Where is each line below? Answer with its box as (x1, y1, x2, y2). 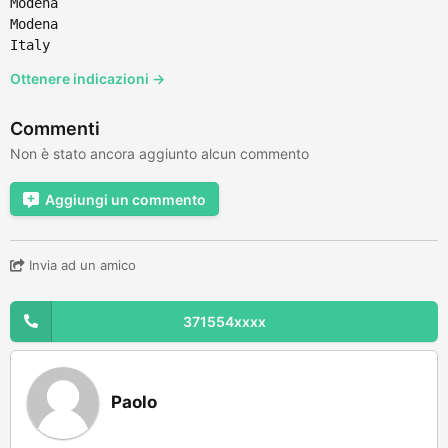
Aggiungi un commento (45, 190, 206, 208)
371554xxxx (182, 312, 266, 330)
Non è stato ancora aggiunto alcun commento (10, 144, 309, 162)
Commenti (10, 117, 100, 139)
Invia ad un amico (25, 256, 136, 273)
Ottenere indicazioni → (10, 69, 165, 87)
